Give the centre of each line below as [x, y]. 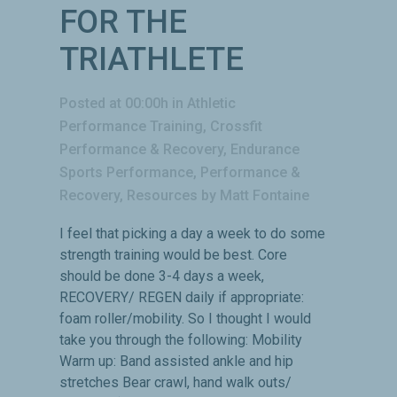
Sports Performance [126, 172]
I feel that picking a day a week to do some [192, 233]
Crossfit [236, 126]
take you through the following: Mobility [180, 339]
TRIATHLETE [151, 59]
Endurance [265, 149]
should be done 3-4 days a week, [161, 276]
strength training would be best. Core [173, 254]
